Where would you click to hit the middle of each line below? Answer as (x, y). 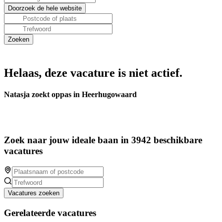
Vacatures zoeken (34, 193)
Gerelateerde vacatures (50, 213)
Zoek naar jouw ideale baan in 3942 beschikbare (103, 140)
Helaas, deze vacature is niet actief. (93, 73)
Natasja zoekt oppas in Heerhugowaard (70, 95)
